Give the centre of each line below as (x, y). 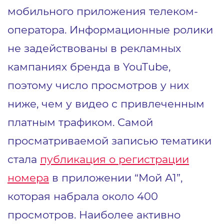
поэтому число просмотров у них (98, 85)
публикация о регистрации (114, 159)
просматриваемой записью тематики (109, 140)
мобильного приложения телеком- (103, 11)
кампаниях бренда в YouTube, (89, 66)
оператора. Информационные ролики (110, 29)
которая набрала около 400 (83, 196)
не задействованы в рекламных (94, 48)
